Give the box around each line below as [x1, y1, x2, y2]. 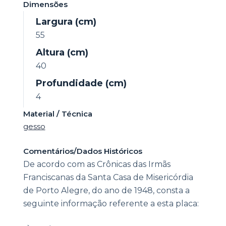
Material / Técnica [23, 109, 92, 119]
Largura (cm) [35, 16, 96, 28]
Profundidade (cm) [35, 78, 127, 89]
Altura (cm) [35, 47, 88, 59]
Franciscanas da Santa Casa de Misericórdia [23, 173, 193, 183]
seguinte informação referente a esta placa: [23, 199, 199, 209]
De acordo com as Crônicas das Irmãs [23, 159, 171, 169]
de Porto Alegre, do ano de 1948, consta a [23, 186, 190, 196]
